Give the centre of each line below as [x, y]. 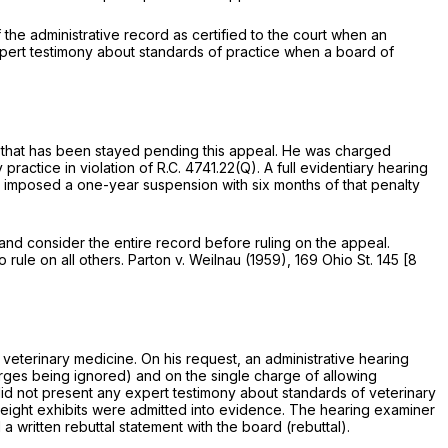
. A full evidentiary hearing [342, 168]
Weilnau [217, 260]
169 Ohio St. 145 [347, 260]
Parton [151, 260]
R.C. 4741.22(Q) [207, 168]
